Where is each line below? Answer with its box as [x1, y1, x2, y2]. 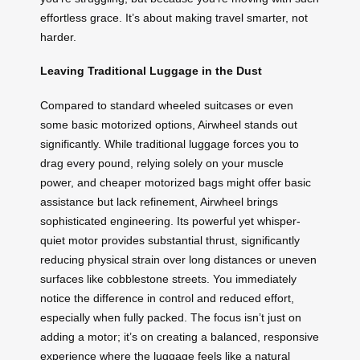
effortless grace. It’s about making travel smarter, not [40, 10, 308, 24]
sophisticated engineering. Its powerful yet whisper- [40, 214, 301, 227]
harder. [40, 30, 76, 43]
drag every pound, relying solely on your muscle [40, 156, 284, 170]
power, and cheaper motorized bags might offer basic [40, 175, 311, 189]
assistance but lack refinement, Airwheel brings [40, 194, 278, 208]
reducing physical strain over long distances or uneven [40, 252, 317, 266]
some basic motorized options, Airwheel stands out [40, 117, 297, 131]
